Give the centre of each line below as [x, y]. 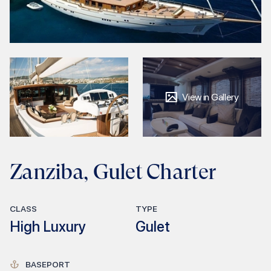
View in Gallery [211, 97]
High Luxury [48, 226]
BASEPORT [48, 264]
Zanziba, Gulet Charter [113, 171]
